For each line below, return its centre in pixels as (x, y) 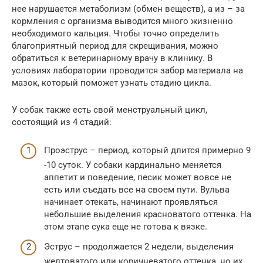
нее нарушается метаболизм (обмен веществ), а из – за (128, 9)
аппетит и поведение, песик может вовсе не (138, 178)
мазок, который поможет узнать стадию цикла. (112, 82)
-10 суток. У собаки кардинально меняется (133, 165)
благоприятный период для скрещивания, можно (115, 45)
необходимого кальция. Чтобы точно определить (115, 33)
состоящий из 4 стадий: (62, 122)
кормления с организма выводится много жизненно (122, 21)
